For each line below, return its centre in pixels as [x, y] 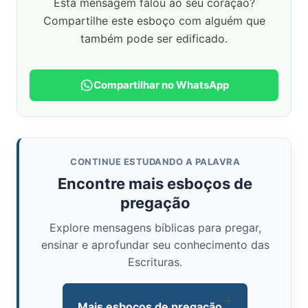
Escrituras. [155, 262]
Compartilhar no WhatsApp [161, 85]
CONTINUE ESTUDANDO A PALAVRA [155, 162]
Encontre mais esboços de [155, 184]
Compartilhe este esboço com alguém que [154, 21]
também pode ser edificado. [154, 39]
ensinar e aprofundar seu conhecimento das [155, 245]
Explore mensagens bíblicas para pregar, [155, 228]
